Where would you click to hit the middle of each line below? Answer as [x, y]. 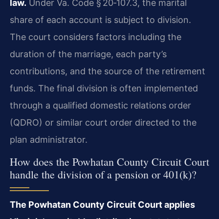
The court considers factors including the [96, 37]
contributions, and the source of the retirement [108, 71]
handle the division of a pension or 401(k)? [103, 174]
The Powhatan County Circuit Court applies [102, 204]
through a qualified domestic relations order [100, 106]
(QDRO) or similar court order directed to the [103, 123]
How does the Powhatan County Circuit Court [109, 161]
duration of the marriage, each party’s [88, 54]
